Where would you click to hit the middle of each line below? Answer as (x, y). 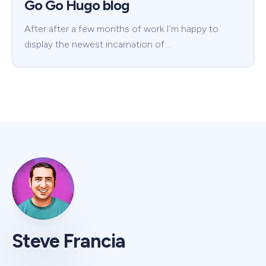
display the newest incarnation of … (98, 44)
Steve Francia (69, 241)
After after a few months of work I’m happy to (121, 28)
